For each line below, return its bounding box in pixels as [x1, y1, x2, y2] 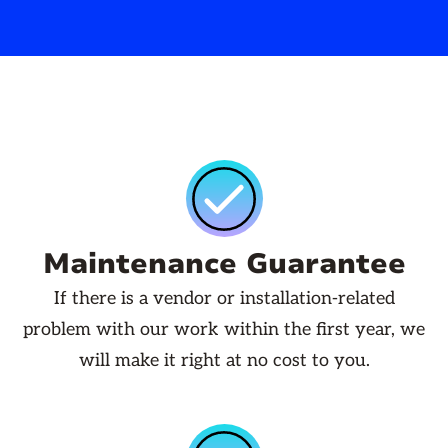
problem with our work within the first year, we [23, 319, 425, 341]
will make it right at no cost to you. [78, 350, 370, 372]
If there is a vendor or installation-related [53, 288, 395, 310]
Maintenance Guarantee [42, 245, 406, 284]
